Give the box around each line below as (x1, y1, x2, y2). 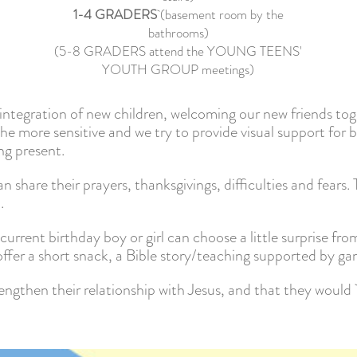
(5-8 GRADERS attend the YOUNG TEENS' (54, 41, 303, 61)
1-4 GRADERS (73, 5, 157, 25)
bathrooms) (147, 23, 209, 43)
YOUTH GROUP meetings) (102, 60, 255, 80)
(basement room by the (156, 5, 284, 25)
